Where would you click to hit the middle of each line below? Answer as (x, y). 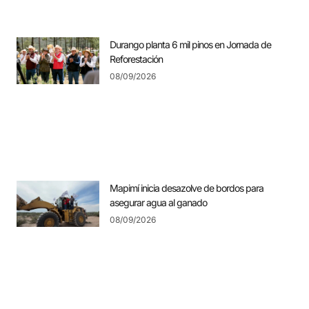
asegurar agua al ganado (158, 202)
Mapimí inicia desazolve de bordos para (187, 188)
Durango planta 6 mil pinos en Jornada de (190, 45)
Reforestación (136, 59)
